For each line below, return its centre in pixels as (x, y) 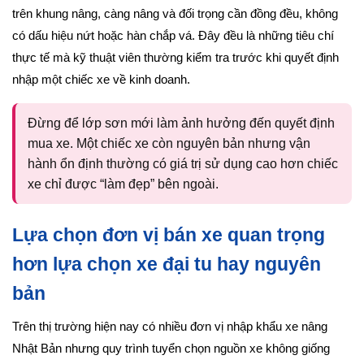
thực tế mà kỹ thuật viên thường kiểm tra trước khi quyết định (175, 58)
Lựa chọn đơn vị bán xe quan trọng (169, 235)
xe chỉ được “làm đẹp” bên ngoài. (123, 184)
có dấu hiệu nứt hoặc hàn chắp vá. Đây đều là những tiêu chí (173, 36)
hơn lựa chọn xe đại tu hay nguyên (167, 264)
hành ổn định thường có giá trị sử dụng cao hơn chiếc (183, 164)
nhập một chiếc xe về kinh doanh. (101, 80)
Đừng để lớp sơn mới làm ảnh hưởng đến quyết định (181, 123)
